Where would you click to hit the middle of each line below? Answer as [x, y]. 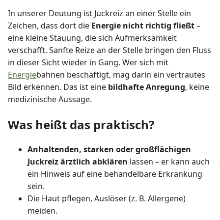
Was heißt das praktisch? [81, 124]
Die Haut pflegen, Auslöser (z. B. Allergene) [107, 199]
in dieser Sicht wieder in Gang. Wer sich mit [88, 62]
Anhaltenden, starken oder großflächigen [109, 150]
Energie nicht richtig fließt [143, 25]
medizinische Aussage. [50, 99]
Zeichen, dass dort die [50, 25]
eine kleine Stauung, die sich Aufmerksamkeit [92, 38]
